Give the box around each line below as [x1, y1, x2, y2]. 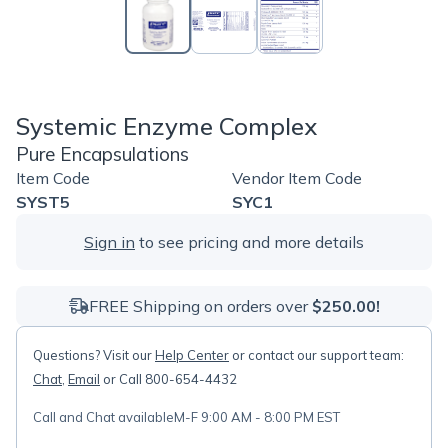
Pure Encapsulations [16, 142, 189, 166]
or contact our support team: [229, 347, 404, 363]
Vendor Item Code [232, 168, 362, 188]
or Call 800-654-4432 [100, 371, 237, 387]
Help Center [155, 347, 229, 363]
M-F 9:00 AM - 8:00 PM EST [174, 409, 340, 425]
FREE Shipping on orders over [88, 296, 312, 316]
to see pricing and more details [135, 232, 364, 252]
